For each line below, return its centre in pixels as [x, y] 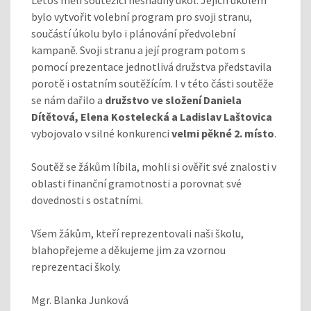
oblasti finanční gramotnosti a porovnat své [136, 183]
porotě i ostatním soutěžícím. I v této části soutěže [152, 83]
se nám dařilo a [68, 100]
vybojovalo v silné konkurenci [101, 133]
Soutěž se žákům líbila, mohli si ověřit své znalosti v [154, 166]
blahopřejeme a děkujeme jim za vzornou [128, 250]
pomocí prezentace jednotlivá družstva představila [151, 66]
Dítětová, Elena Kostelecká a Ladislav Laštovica [152, 116]
